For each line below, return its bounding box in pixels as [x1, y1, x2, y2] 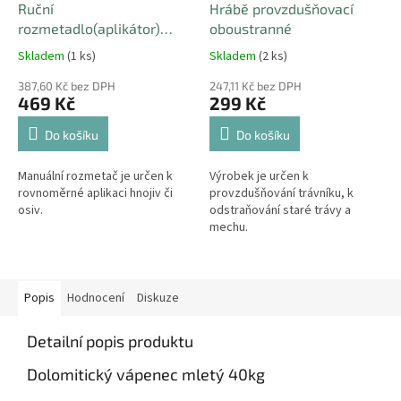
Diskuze [137, 288, 179, 307]
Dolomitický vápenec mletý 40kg [27, 363, 265, 384]
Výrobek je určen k [209, 166, 309, 185]
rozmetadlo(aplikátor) [18, 19, 160, 37]
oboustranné [209, 19, 292, 37]
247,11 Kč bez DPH [209, 78, 302, 93]
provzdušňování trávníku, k [209, 183, 354, 202]
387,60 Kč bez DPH [18, 78, 115, 93]
